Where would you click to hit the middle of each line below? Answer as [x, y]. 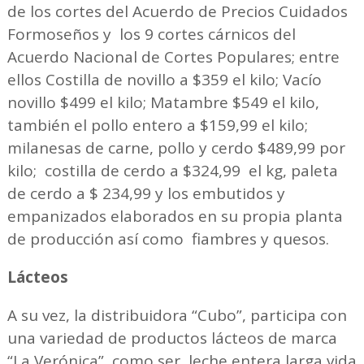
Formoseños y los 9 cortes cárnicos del [151, 34]
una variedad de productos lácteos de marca [172, 338]
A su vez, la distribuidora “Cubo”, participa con [177, 315]
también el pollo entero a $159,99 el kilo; [157, 125]
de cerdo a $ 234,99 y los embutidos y [146, 193]
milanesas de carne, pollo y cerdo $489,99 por [176, 147]
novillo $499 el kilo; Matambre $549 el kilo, [163, 102]
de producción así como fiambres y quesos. [168, 238]
